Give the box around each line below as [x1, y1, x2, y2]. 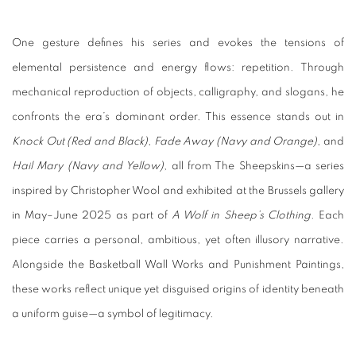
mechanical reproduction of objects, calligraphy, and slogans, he [12, 87, 344, 98]
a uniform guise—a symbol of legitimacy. [12, 308, 214, 319]
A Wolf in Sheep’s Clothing [172, 210, 311, 221]
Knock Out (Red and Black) [12, 136, 148, 147]
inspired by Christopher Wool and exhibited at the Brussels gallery [12, 185, 344, 196]
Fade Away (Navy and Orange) [153, 136, 318, 147]
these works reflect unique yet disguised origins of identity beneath [12, 284, 344, 295]
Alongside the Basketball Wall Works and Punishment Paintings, [12, 259, 344, 270]
